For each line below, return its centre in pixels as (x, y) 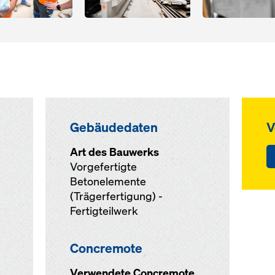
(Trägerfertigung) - (116, 196)
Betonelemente (108, 182)
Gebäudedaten (114, 127)
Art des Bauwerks (114, 152)
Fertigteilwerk (104, 211)
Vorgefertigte (103, 167)
